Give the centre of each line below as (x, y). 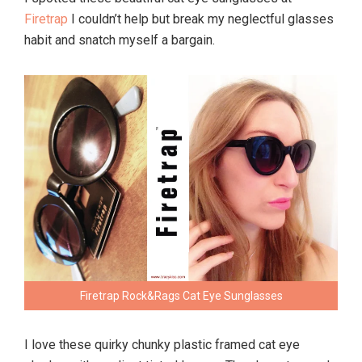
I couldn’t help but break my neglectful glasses (201, 19)
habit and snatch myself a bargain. (120, 40)
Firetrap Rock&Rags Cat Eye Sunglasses (181, 296)
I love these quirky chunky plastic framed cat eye (162, 345)
